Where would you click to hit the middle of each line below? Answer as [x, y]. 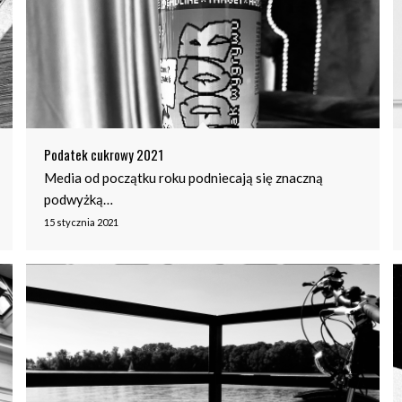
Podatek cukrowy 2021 [103, 154]
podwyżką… [78, 199]
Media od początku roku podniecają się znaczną [183, 177]
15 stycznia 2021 [81, 222]
